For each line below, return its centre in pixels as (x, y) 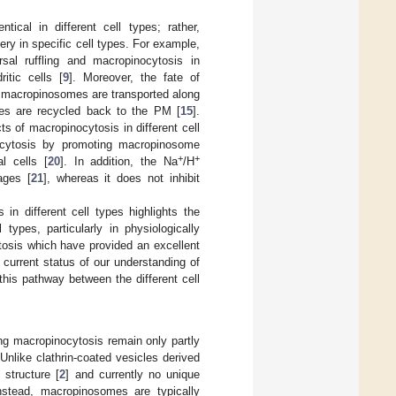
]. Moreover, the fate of (134, 77)
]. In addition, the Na (119, 161)
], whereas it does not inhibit (122, 178)
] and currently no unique (133, 374)
